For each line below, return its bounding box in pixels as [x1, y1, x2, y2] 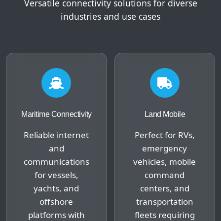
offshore [39, 195, 74, 207]
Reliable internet [24, 129, 89, 141]
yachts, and [34, 182, 79, 194]
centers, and [140, 182, 189, 194]
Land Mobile [144, 110, 185, 118]
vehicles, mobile [133, 155, 196, 167]
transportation [136, 195, 193, 207]
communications [23, 155, 89, 167]
